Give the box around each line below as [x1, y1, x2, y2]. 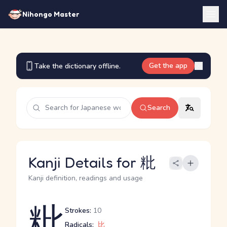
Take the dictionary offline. [34, 61, 121, 71]
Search [147, 103, 170, 112]
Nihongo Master [22, 10, 79, 18]
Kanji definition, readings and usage [28, 173, 143, 183]
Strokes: [65, 206, 91, 215]
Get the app [149, 61, 187, 70]
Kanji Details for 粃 [28, 153, 156, 171]
